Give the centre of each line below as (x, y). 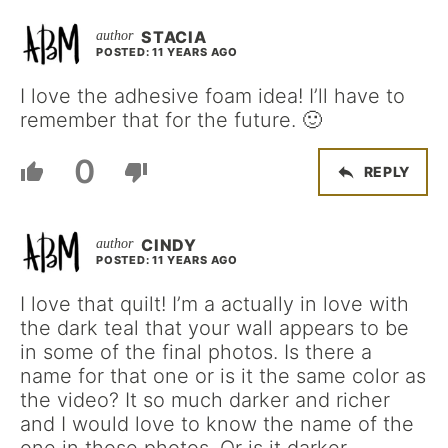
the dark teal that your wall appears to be (214, 327)
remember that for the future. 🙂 (171, 119)
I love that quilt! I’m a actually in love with (214, 303)
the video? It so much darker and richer (205, 399)
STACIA (174, 36)
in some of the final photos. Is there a (196, 351)
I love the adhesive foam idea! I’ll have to (212, 95)
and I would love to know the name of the (217, 423)
